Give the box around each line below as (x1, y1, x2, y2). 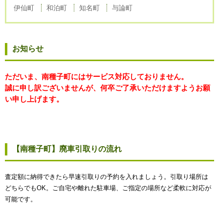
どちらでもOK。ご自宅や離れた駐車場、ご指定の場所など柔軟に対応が (5, 184, 211, 192)
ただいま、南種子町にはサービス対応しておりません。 (5, 72, 188, 81)
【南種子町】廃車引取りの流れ (12, 144, 122, 153)
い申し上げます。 (5, 94, 64, 103)
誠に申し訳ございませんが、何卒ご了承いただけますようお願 (5, 83, 210, 92)
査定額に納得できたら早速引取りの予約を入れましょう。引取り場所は (5, 173, 208, 180)
